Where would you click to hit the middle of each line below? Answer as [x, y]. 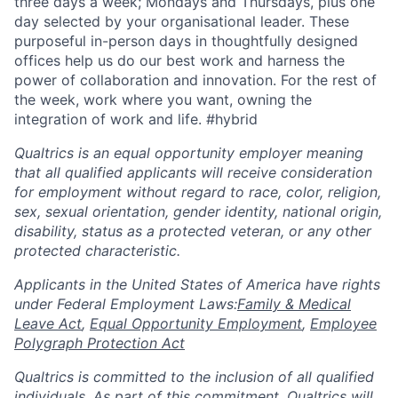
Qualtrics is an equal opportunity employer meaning [189, 153]
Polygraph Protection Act [99, 343]
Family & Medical [294, 304]
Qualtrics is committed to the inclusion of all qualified [194, 377]
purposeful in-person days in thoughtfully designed [186, 41]
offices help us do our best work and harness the [179, 60]
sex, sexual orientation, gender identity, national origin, [198, 211]
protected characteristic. [97, 251]
